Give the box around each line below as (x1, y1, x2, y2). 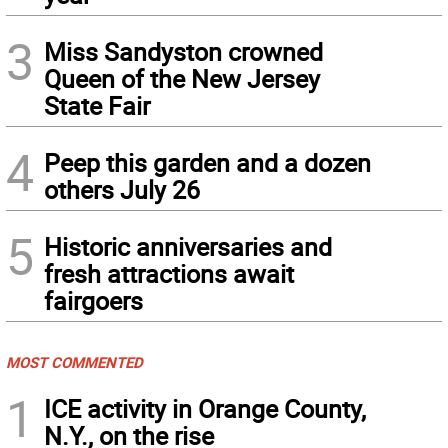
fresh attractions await (44, 256, 294, 290)
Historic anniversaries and (44, 229, 332, 263)
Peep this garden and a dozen (44, 145, 371, 179)
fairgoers (44, 283, 143, 317)
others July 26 (44, 172, 200, 206)
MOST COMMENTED (6, 351, 143, 372)
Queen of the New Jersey (44, 61, 320, 95)
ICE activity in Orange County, (44, 391, 366, 425)
